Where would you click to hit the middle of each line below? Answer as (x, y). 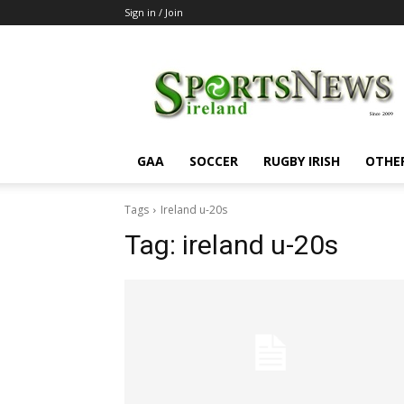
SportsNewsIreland (332, 59)
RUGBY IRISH (302, 161)
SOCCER (214, 161)
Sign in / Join (154, 12)
